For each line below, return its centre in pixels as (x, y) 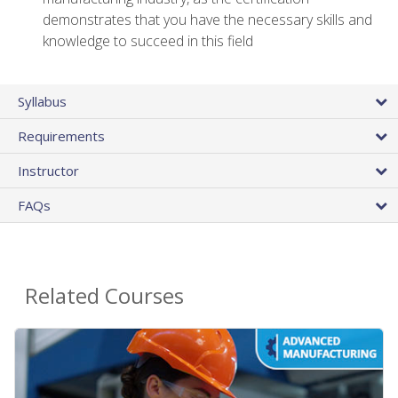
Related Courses (104, 295)
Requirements (61, 135)
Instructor (48, 170)
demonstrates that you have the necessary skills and (207, 20)
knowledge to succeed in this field (148, 41)
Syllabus (42, 101)
